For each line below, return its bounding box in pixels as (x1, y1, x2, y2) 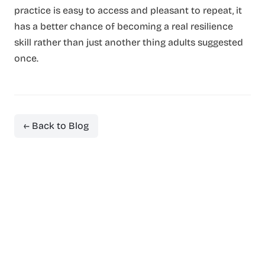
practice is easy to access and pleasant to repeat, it (14, 4, 242, 16)
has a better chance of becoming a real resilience (14, 20, 233, 32)
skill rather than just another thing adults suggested (14, 36, 243, 48)
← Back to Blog (24, 119, 89, 131)
